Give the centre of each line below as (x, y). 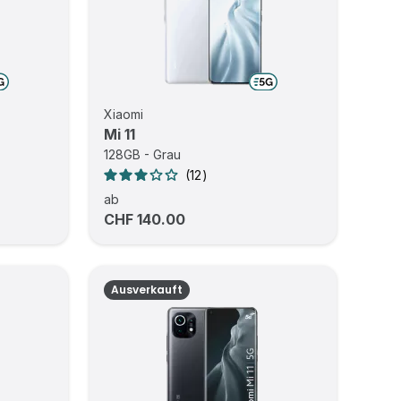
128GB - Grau (143, 154)
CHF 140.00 (145, 219)
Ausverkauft (147, 290)
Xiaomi (124, 114)
